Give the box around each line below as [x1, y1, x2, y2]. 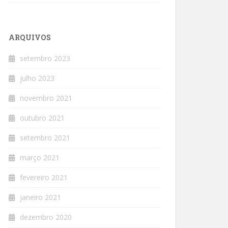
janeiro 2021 [20, 192, 61, 202]
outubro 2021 [20, 113, 65, 123]
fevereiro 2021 [20, 173, 68, 182]
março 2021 [20, 153, 60, 162]
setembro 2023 [20, 53, 70, 63]
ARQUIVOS [9, 33, 51, 42]
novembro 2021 [20, 93, 72, 103]
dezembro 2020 [20, 212, 72, 222]
